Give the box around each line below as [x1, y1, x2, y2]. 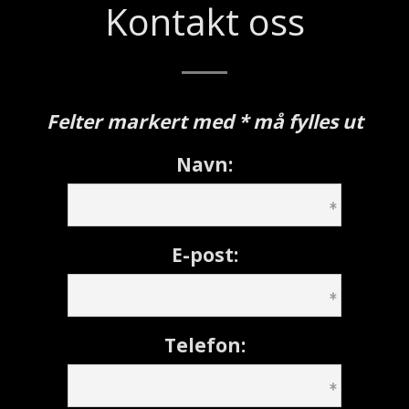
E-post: [171, 241, 238, 267]
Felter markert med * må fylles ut [46, 109, 363, 134]
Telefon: [163, 331, 246, 358]
